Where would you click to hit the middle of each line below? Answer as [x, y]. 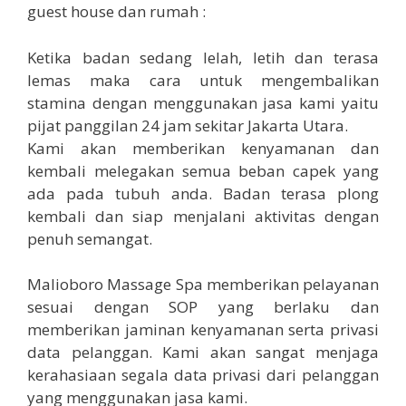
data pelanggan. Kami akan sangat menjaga [203, 353]
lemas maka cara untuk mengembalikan [203, 80]
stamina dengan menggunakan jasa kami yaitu [203, 102]
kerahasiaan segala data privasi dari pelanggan [203, 375]
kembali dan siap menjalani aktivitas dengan [203, 216]
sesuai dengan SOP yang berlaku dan [203, 307]
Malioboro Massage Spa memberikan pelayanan [203, 285]
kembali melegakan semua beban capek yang [203, 170]
